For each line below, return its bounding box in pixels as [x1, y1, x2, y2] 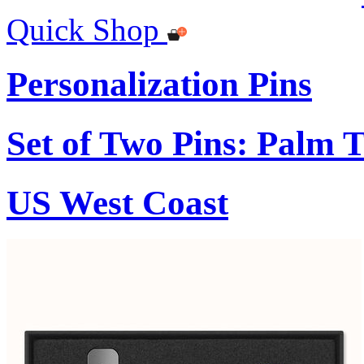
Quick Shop [6, 11, 159, 47]
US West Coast [6, 183, 228, 222]
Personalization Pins [6, 64, 312, 103]
